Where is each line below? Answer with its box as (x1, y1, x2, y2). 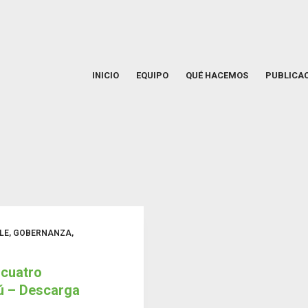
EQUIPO (135, 70, 168, 80)
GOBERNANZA (13, 228, 71, 238)
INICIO (91, 70, 119, 80)
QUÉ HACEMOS (185, 70, 248, 80)
